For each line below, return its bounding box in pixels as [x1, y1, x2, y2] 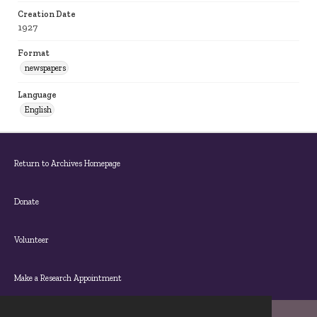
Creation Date [18, 9, 76, 19]
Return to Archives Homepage [14, 158, 120, 168]
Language [18, 90, 57, 100]
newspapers [25, 63, 66, 73]
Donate [14, 197, 39, 207]
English [25, 105, 52, 115]
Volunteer [14, 235, 49, 245]
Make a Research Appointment [14, 273, 122, 283]
